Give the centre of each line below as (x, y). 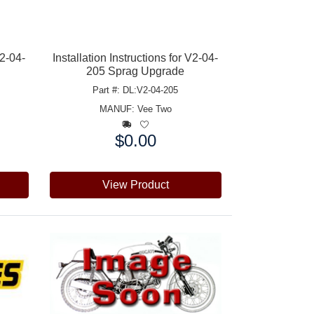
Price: (63, 139)
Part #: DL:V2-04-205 (136, 90)
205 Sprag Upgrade (136, 71)
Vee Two (154, 109)
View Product (135, 184)
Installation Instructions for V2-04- (136, 57)
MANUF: (118, 109)
